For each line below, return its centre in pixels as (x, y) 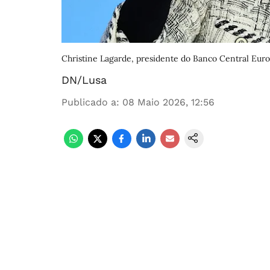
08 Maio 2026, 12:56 (168, 102)
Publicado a (89, 102)
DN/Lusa (84, 80)
